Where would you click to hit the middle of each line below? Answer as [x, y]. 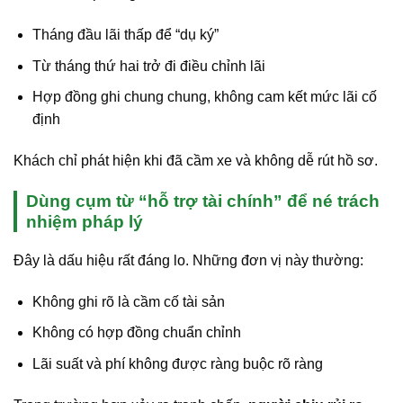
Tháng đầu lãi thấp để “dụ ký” [125, 34]
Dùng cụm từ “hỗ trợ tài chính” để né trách [203, 201]
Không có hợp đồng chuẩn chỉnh [136, 333]
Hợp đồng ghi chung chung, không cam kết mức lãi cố [204, 97]
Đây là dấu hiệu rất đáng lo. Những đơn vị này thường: [188, 260]
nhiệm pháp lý [85, 221]
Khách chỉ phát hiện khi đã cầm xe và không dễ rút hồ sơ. [196, 160]
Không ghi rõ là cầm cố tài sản [128, 301]
